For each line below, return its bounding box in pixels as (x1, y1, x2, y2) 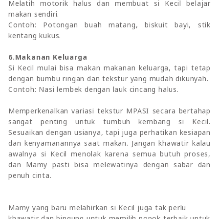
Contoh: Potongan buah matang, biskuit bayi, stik (8, 20, 211, 29)
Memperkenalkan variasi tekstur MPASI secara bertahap (8, 106, 211, 115)
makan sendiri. (8, 9, 60, 19)
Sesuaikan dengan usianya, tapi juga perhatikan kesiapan (8, 127, 211, 137)
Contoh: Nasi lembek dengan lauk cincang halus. (8, 84, 179, 94)
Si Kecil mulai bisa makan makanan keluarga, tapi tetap (8, 63, 211, 72)
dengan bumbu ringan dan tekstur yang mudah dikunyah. (8, 73, 209, 83)
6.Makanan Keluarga (8, 52, 88, 62)
